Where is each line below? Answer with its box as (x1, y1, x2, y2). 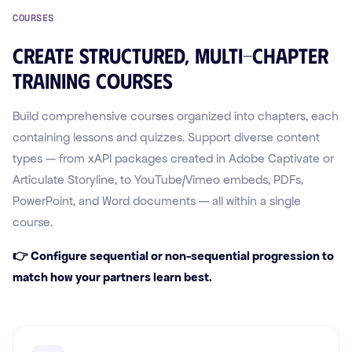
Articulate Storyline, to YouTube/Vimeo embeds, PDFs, (13, 172, 303, 188)
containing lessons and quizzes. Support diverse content (13, 130, 320, 145)
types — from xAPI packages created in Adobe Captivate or (13, 151, 334, 167)
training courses (13, 67, 173, 93)
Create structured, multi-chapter (13, 42, 328, 68)
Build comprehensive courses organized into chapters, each (13, 108, 339, 124)
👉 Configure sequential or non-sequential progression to (13, 248, 334, 264)
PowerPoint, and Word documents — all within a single (13, 193, 301, 209)
